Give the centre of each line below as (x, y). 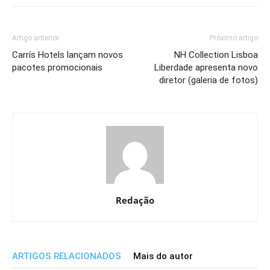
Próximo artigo (234, 38)
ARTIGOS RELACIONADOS (67, 256)
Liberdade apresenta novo (206, 67)
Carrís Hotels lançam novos (67, 55)
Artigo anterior (36, 38)
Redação (135, 200)
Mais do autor (163, 256)
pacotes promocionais (57, 67)
